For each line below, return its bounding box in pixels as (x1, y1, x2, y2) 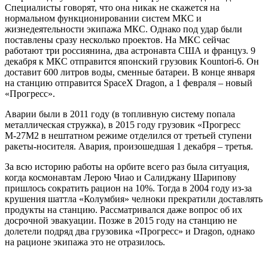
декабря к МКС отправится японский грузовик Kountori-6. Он (5, 56, 259, 66)
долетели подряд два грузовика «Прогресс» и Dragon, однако (5, 226, 255, 236)
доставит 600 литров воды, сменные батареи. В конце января (5, 66, 255, 77)
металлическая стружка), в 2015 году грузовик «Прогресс (5, 119, 240, 130)
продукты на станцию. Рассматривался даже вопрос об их (5, 204, 242, 215)
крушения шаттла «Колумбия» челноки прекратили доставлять (5, 193, 263, 204)
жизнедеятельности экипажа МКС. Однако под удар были (5, 23, 242, 34)
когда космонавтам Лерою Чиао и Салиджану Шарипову (5, 172, 236, 182)
